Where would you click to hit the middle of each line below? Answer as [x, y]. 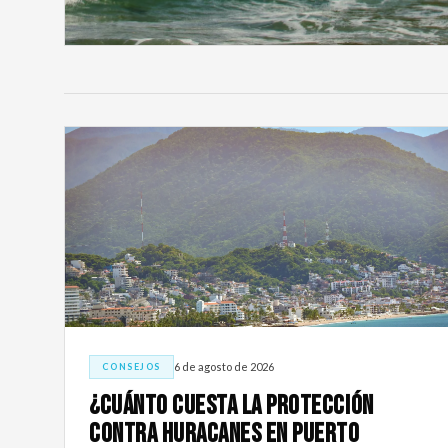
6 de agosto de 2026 [223, 367]
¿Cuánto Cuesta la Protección [231, 406]
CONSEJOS [131, 366]
